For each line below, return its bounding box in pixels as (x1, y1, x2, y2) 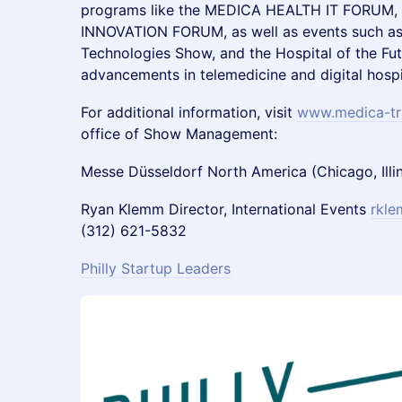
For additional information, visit (81, 103, 297, 122)
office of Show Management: (81, 125, 277, 144)
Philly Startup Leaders (81, 259, 231, 278)
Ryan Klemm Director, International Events (81, 200, 371, 219)
